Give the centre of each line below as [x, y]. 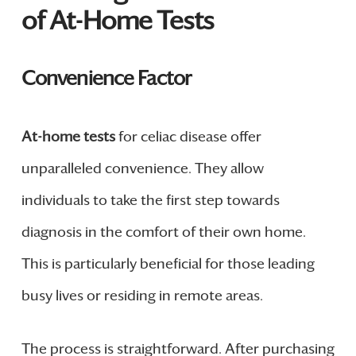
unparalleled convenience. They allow [142, 169]
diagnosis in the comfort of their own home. [163, 232]
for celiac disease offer [188, 137]
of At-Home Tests [117, 20]
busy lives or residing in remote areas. [142, 296]
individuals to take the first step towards [150, 201]
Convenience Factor [106, 78]
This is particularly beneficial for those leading [168, 264]
